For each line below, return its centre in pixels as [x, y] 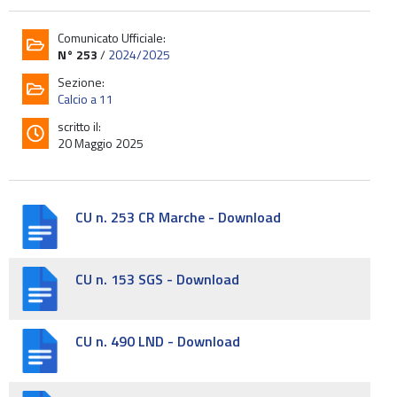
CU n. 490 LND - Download [158, 341]
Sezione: [81, 82]
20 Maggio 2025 [101, 143]
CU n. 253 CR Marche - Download [178, 217]
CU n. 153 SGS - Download [157, 279]
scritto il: [79, 126]
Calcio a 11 [86, 99]
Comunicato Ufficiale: [112, 38]
